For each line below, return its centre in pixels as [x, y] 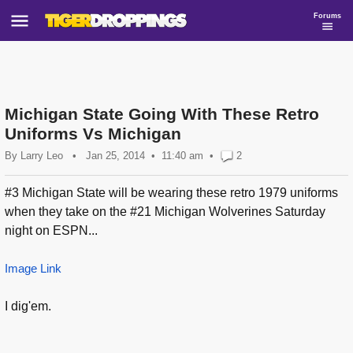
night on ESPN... [51, 231]
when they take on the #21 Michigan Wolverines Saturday [165, 212]
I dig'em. [28, 307]
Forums [327, 15]
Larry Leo [42, 156]
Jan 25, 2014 [115, 156]
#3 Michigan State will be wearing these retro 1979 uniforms [171, 193]
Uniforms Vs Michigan [93, 134]
